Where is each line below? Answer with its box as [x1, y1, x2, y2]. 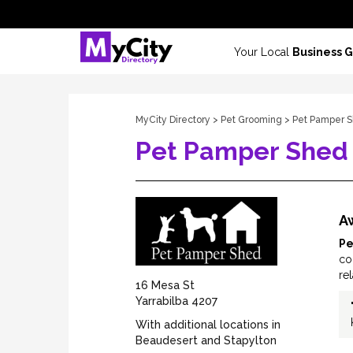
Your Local [234, 46, 292, 59]
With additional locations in [136, 318, 281, 332]
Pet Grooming [221, 114, 282, 126]
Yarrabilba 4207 [136, 295, 217, 308]
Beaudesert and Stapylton [136, 334, 277, 347]
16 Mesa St [136, 279, 195, 292]
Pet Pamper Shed [136, 136, 348, 166]
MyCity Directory [136, 114, 210, 126]
